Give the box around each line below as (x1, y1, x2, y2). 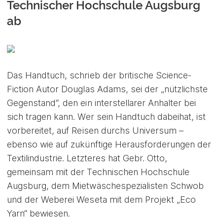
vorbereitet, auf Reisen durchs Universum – (7, 125, 184, 136)
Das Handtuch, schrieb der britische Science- (7, 70, 192, 80)
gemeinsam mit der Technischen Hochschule (7, 166, 190, 177)
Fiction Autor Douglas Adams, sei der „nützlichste (7, 83, 208, 94)
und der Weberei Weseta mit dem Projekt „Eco (7, 194, 196, 205)
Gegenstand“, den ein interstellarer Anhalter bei (7, 97, 196, 108)
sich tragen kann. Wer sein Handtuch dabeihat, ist (7, 111, 206, 122)
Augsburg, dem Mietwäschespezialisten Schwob (7, 180, 204, 191)
